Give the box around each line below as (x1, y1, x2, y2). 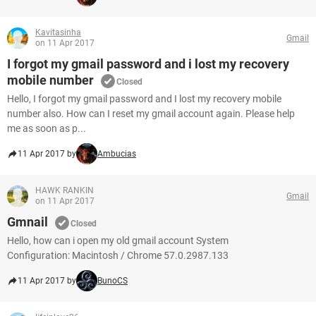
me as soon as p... (7, 123, 86, 134)
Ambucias (97, 149, 136, 159)
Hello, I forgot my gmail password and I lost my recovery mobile (7, 93, 281, 104)
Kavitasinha (35, 28, 81, 37)
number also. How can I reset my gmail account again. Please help (7, 108, 295, 119)
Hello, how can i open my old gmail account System (7, 235, 229, 246)
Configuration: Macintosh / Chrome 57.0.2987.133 (7, 250, 229, 261)
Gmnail (7, 214, 48, 229)
